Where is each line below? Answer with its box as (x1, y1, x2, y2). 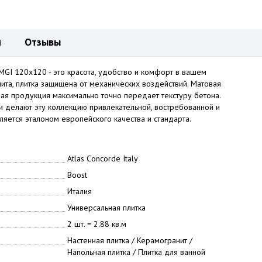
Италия (67, 186, 92, 196)
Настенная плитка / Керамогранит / (67, 235, 192, 246)
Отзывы (25, 35, 61, 49)
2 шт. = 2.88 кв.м (67, 219, 126, 229)
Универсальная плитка (67, 202, 146, 213)
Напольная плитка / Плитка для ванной (67, 247, 205, 257)
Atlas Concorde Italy (67, 153, 138, 164)
